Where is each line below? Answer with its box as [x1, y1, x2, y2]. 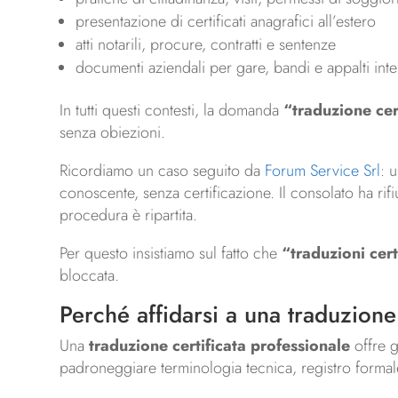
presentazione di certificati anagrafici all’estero [76, 10, 377, 34]
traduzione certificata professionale [89, 334, 351, 358]
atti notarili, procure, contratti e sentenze [76, 33, 337, 57]
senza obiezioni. [60, 121, 166, 145]
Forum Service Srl [265, 159, 381, 183]
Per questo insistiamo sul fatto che [60, 242, 283, 266]
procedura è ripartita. [60, 203, 198, 227]
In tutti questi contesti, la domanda [60, 99, 284, 123]
